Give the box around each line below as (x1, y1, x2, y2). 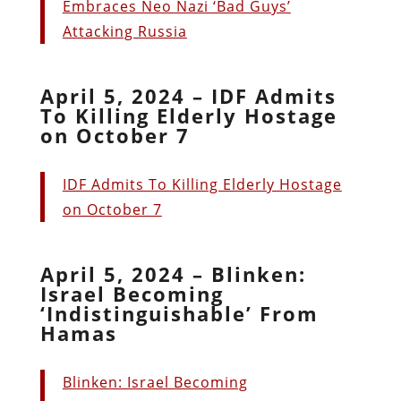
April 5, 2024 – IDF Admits (39, 81, 337, 109)
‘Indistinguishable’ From (39, 299, 319, 327)
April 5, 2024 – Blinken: (39, 260, 306, 287)
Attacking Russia (62, 21, 187, 41)
